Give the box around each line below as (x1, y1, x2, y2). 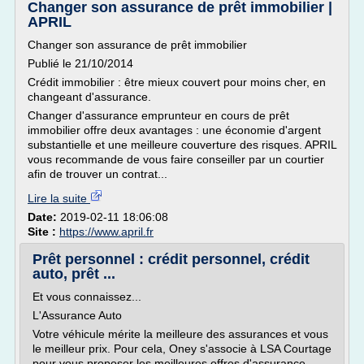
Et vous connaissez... (32, 290, 141, 303)
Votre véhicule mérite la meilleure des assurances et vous (32, 327, 328, 340)
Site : (28, 225, 59, 238)
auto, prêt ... (32, 266, 115, 282)
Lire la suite (28, 192, 90, 205)
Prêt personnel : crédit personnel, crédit (32, 251, 310, 267)
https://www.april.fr (59, 225, 154, 238)
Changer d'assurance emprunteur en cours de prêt (28, 109, 289, 122)
